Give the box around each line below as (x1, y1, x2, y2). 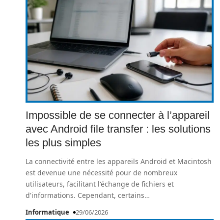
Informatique (26, 208, 69, 217)
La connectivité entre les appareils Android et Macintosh (26, 157, 212, 166)
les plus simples (26, 137, 101, 149)
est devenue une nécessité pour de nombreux (26, 168, 177, 177)
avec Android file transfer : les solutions (26, 123, 211, 135)
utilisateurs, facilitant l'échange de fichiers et (26, 179, 174, 189)
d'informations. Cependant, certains (26, 191, 144, 200)
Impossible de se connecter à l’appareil (26, 109, 210, 121)
